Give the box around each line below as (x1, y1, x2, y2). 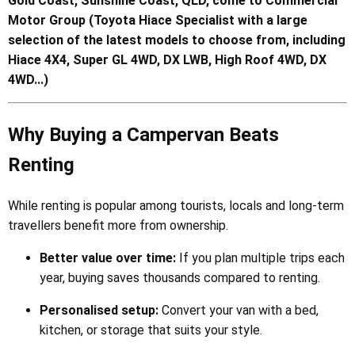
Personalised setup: (40, 302, 158, 318)
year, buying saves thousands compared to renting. (40, 269, 320, 285)
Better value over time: (40, 250, 176, 265)
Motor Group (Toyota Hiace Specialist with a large (8, 12, 307, 28)
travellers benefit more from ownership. (8, 217, 228, 233)
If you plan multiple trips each (176, 250, 345, 265)
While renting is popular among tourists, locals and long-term (8, 197, 344, 213)
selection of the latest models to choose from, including (8, 32, 345, 48)
